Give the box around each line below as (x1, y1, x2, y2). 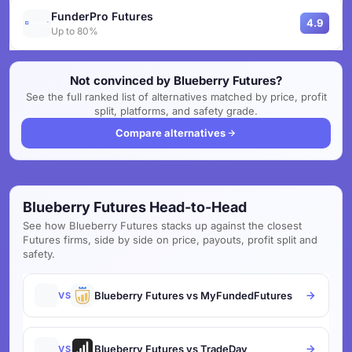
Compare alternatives (115, 126, 225, 139)
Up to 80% (51, 25, 98, 37)
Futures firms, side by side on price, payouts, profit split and (23, 233, 317, 246)
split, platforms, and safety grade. (94, 104, 258, 117)
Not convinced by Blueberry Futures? (70, 73, 282, 88)
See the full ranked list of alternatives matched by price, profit (25, 90, 327, 103)
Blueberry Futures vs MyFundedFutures (94, 289, 292, 302)
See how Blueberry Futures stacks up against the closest (23, 219, 302, 232)
